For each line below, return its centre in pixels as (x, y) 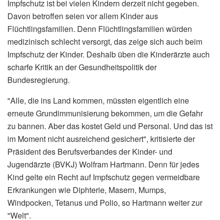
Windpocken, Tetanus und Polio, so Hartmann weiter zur (105, 202)
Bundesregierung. (39, 80)
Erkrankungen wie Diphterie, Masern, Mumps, (87, 190)
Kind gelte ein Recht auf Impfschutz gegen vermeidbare (104, 177)
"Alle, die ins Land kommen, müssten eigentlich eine (98, 100)
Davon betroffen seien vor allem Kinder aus (83, 16)
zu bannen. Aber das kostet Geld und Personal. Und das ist (110, 126)
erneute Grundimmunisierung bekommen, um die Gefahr (105, 113)
